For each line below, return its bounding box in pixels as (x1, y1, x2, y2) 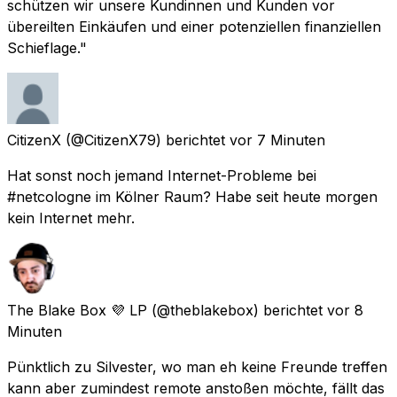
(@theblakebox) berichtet (152, 300, 323, 319)
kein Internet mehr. (7, 208, 135, 227)
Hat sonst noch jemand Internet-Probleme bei (7, 166, 316, 184)
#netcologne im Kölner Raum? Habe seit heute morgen (7, 187, 378, 206)
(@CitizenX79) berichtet (66, 130, 225, 149)
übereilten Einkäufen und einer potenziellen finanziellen (7, 17, 381, 35)
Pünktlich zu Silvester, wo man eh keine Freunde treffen (7, 357, 387, 376)
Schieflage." (7, 38, 87, 57)
